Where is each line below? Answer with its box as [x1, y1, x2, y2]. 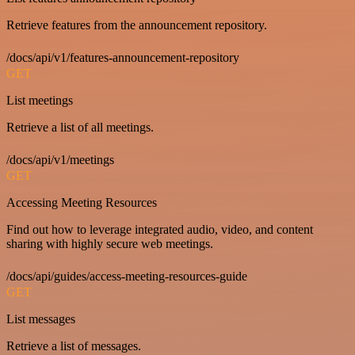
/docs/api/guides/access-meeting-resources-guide [6, 269, 247, 283]
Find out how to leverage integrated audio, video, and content [6, 223, 313, 236]
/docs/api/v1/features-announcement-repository [6, 51, 239, 64]
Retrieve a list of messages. [6, 339, 141, 353]
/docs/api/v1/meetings [6, 153, 114, 166]
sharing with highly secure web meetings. [6, 237, 213, 250]
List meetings [6, 94, 73, 107]
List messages [6, 312, 75, 326]
